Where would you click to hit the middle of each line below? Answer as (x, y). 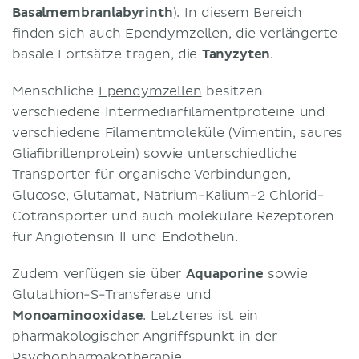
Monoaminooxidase (78, 315)
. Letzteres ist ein (201, 315)
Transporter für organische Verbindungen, (151, 174)
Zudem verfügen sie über (99, 274)
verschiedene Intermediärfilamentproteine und (169, 112)
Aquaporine (224, 274)
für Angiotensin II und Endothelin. (125, 237)
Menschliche (55, 91)
